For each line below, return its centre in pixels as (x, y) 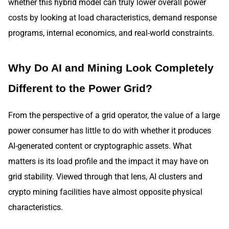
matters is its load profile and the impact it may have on (108, 161)
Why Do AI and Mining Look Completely (111, 68)
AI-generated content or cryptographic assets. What (100, 146)
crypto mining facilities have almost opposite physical (105, 192)
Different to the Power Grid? (80, 88)
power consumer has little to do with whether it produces (110, 130)
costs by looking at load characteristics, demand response (112, 18)
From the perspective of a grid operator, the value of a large (114, 115)
